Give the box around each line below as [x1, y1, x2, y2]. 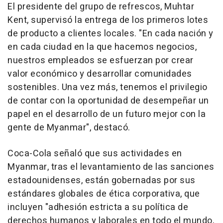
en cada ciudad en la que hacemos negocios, [7, 40, 197, 54]
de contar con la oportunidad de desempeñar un [7, 94, 209, 108]
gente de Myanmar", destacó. [7, 121, 130, 134]
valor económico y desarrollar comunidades [7, 67, 192, 81]
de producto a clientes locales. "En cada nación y [7, 27, 214, 40]
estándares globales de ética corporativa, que [7, 187, 200, 201]
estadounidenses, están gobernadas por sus [7, 174, 196, 187]
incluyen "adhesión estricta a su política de [7, 201, 188, 214]
